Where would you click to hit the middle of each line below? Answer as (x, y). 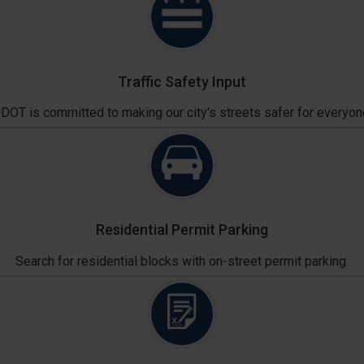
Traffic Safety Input (182, 81)
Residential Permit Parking (182, 230)
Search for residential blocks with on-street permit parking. (182, 261)
